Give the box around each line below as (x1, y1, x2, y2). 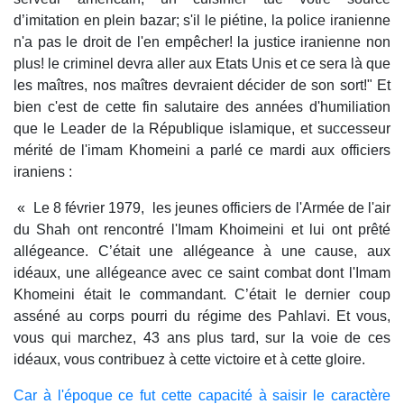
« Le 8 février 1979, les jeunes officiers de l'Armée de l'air (14, 200, 390, 216)
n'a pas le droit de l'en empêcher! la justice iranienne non (14, 34, 390, 50)
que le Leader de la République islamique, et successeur (14, 121, 390, 137)
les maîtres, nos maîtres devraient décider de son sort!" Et (14, 78, 390, 94)
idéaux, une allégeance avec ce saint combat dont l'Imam (14, 265, 390, 281)
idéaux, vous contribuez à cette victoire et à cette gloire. (14, 352, 365, 368)
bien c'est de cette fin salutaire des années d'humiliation (14, 99, 390, 115)
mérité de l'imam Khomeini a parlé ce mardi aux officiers (14, 142, 390, 159)
